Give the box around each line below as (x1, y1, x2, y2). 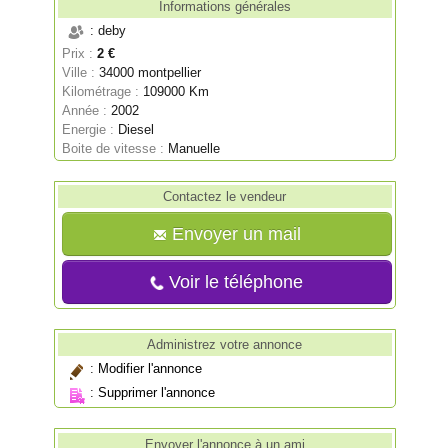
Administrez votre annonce (147, 336, 303, 352)
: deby (90, 23, 127, 39)
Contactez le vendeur (163, 189, 287, 205)
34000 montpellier (99, 65, 202, 81)
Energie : (62, 122, 115, 138)
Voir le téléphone (164, 272, 304, 293)
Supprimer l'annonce (98, 385, 216, 401)
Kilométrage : (62, 84, 140, 100)
